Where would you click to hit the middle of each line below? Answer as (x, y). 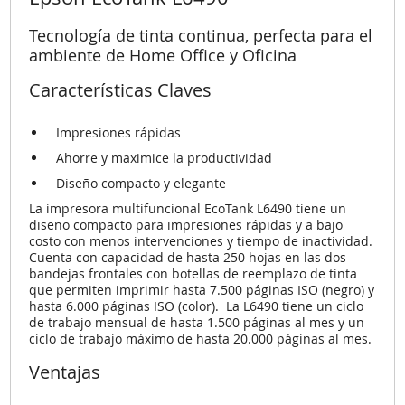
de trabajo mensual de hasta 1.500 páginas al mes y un (197, 322)
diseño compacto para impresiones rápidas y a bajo (186, 224)
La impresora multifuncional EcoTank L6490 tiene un (188, 208)
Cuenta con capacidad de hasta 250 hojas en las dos (188, 257)
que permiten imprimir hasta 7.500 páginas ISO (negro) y (202, 289)
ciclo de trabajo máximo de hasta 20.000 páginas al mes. (201, 338)
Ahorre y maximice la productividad (165, 157)
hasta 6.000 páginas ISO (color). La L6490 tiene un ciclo (197, 306)
